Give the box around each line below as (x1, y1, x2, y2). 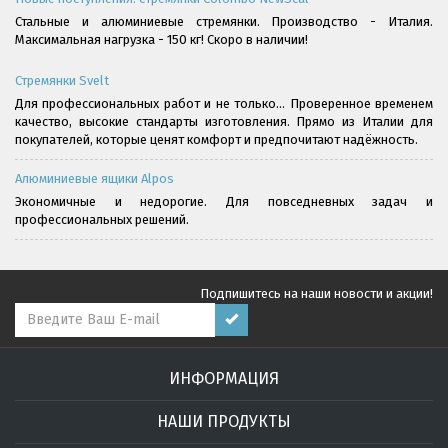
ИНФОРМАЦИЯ (169, 368, 279, 388)
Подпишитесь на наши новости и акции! (200, 285, 433, 301)
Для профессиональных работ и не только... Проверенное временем (15, 95, 433, 111)
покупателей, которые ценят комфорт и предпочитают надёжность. (15, 131, 418, 147)
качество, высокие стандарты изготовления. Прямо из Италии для (15, 113, 433, 129)
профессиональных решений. (15, 211, 189, 227)
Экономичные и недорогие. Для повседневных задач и (15, 193, 433, 209)
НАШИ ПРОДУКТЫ (157, 411, 291, 431)
